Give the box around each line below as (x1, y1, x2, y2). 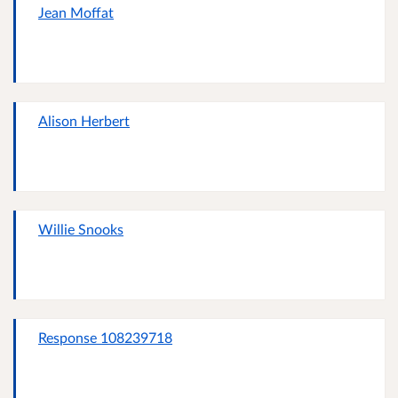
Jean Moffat (38, 4, 114, 21)
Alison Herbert (38, 112, 130, 130)
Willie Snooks (38, 220, 123, 238)
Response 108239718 (38, 329, 172, 346)
